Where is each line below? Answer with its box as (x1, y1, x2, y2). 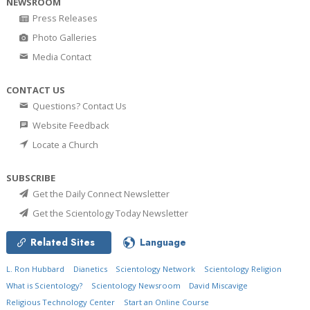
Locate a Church (30, 138, 98, 152)
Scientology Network (116, 264, 196, 275)
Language (140, 235, 186, 250)
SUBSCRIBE (6, 172, 55, 185)
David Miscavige (189, 280, 248, 291)
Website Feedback (30, 119, 109, 132)
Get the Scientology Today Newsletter (30, 207, 188, 220)
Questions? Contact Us (30, 100, 127, 113)
